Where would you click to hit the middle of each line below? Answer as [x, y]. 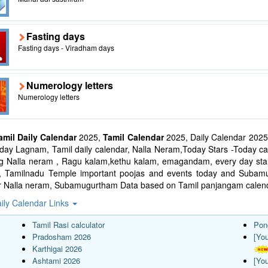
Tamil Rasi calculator [68, 224]
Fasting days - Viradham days [66, 47]
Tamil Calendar [133, 137]
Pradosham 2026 [62, 236]
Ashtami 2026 [56, 260]
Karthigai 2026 [57, 248]
